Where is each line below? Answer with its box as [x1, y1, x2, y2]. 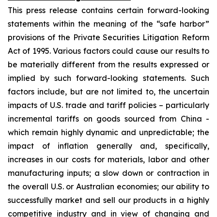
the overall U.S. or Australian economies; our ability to [8, 182, 209, 191]
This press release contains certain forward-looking [8, 5, 209, 15]
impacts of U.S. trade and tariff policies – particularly [8, 100, 209, 110]
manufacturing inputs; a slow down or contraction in [8, 168, 209, 178]
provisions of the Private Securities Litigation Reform [8, 32, 209, 42]
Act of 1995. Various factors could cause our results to [8, 46, 209, 56]
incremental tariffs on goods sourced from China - [8, 114, 209, 124]
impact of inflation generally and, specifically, [8, 141, 209, 151]
